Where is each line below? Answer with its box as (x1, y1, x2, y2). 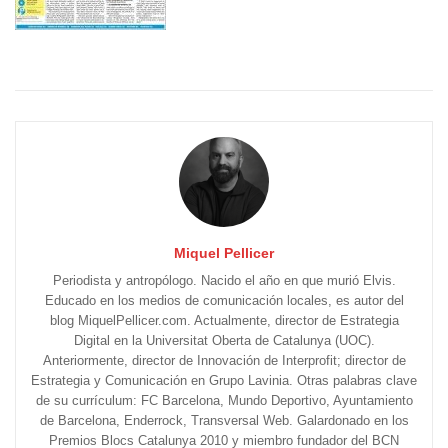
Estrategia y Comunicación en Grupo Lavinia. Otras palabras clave (31, 373, 417, 389)
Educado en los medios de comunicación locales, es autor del (44, 293, 404, 309)
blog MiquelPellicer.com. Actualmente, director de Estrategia (49, 313, 399, 329)
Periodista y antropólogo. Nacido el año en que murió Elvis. (52, 273, 396, 289)
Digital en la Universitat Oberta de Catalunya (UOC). (73, 333, 375, 349)
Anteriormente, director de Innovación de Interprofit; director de (42, 353, 406, 369)
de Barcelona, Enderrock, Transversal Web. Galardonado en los (39, 413, 409, 429)
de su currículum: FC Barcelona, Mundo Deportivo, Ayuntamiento (35, 393, 413, 409)
